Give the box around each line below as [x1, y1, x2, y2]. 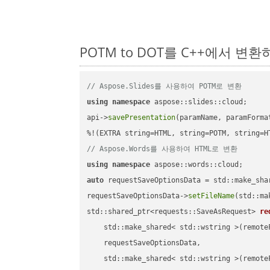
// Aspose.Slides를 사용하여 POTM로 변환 [87, 82, 242, 91]
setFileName [188, 192, 235, 201]
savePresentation [108, 113, 176, 122]
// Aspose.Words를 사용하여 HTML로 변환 [87, 145, 238, 154]
